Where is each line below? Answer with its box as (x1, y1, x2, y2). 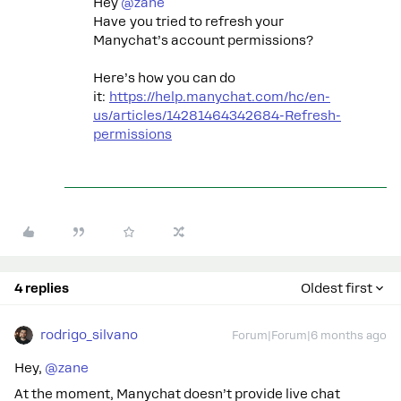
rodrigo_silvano (40, 328, 138, 342)
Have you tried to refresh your (93, 14, 284, 29)
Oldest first (301, 281, 372, 295)
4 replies (14, 281, 69, 295)
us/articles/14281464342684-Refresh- (93, 108, 341, 123)
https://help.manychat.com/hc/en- (109, 90, 330, 104)
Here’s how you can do (93, 71, 235, 85)
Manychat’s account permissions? (93, 33, 313, 47)
